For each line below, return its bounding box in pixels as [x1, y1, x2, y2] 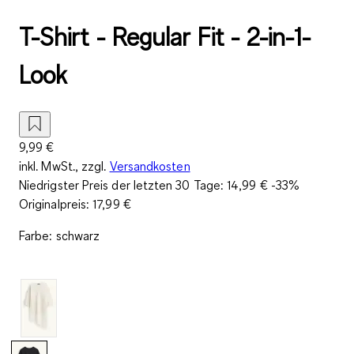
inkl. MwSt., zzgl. [19, 157, 107, 174]
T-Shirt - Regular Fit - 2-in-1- [19, 21, 311, 54]
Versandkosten [109, 157, 190, 174]
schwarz [55, 227, 100, 243]
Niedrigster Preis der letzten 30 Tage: [19, 176, 228, 193]
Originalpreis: [19, 195, 93, 212]
